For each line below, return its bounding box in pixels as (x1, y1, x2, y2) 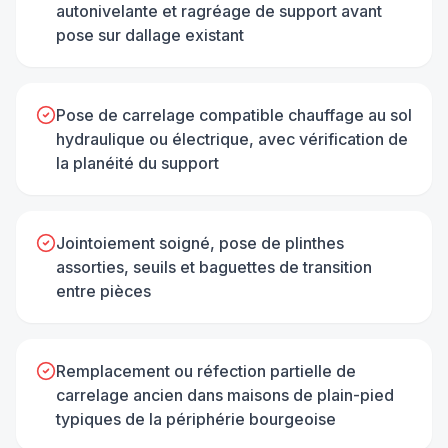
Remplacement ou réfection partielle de (56, 360, 356, 381)
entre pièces (56, 280, 151, 301)
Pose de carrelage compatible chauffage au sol (56, 104, 412, 125)
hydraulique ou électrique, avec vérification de (56, 128, 408, 149)
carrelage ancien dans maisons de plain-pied (56, 384, 394, 405)
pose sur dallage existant (56, 24, 244, 45)
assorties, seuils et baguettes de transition (56, 256, 372, 277)
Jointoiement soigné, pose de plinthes (56, 232, 344, 253)
